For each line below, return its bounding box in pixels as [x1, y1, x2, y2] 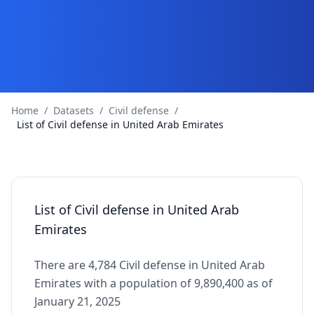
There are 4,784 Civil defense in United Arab [34, 257, 265, 273]
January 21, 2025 [34, 294, 121, 309]
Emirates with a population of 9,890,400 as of [34, 275, 273, 291]
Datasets [53, 104, 94, 117]
